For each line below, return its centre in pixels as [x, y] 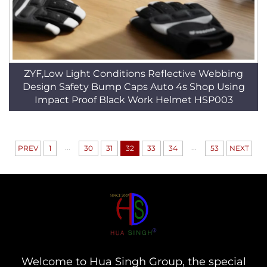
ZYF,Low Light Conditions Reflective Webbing [133, 73]
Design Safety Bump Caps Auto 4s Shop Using [133, 86]
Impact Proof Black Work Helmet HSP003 [133, 100]
